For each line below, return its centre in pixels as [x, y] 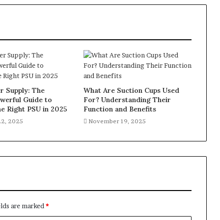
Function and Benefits [120, 109]
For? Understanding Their [127, 100]
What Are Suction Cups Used [131, 90]
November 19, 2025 [117, 121]
